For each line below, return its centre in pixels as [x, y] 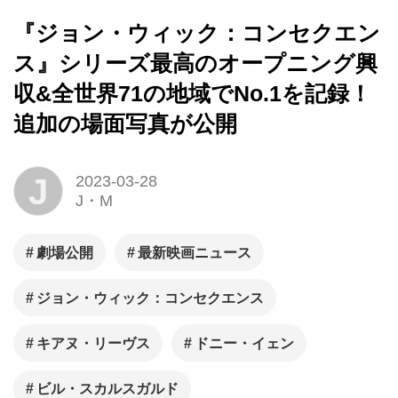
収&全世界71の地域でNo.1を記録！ [192, 94]
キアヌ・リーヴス [94, 343]
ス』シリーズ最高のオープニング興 [195, 64]
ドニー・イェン [244, 343]
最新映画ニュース [194, 252]
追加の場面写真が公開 [125, 124]
